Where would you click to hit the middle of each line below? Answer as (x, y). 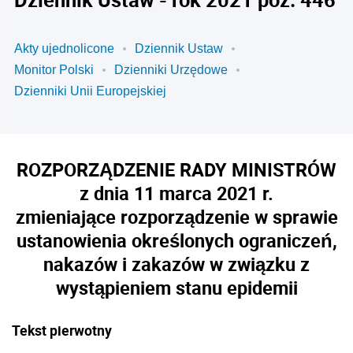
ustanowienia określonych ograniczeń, (176, 240)
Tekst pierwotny (62, 330)
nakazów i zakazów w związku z (176, 264)
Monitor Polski (54, 70)
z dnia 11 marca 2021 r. (176, 193)
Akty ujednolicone (64, 48)
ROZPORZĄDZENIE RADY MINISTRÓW (176, 169)
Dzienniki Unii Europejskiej (90, 91)
